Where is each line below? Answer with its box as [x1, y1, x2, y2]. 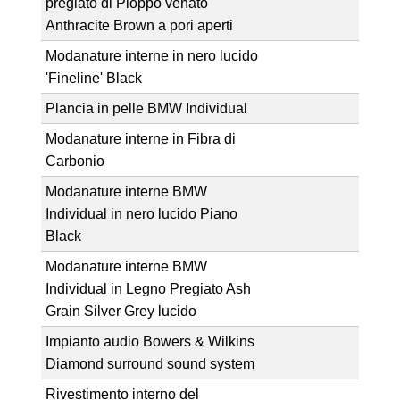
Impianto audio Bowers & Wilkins [45, 333, 254, 349]
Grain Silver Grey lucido [45, 303, 196, 319]
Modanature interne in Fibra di [45, 130, 236, 146]
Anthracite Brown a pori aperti [45, 17, 233, 33]
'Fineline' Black [45, 70, 142, 86]
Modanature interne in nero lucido [45, 47, 258, 63]
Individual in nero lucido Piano [45, 205, 237, 221]
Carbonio [45, 153, 104, 169]
